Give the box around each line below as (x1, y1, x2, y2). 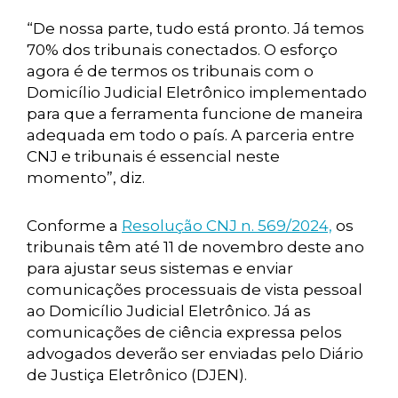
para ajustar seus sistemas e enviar (27, 259, 293, 277)
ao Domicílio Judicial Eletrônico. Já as (27, 302, 311, 320)
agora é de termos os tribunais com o (27, 62, 314, 80)
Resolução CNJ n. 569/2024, (122, 217, 332, 235)
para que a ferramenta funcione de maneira (27, 105, 363, 123)
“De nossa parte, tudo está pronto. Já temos (27, 20, 364, 37)
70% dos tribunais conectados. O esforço (27, 41, 338, 59)
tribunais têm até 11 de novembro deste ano (27, 238, 364, 256)
